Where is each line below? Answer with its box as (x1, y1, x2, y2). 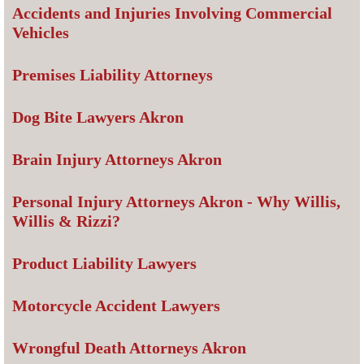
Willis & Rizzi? (12, 212, 120, 231)
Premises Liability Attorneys (12, 66, 213, 84)
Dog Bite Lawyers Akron (12, 108, 184, 127)
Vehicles (12, 24, 69, 42)
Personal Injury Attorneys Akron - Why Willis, (12, 193, 340, 211)
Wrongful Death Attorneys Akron (12, 339, 246, 357)
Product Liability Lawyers (12, 254, 197, 273)
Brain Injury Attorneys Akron (12, 150, 222, 169)
